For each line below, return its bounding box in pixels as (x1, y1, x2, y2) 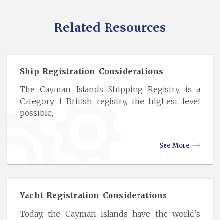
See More (159, 141, 191, 150)
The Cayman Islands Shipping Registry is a (20, 84, 200, 94)
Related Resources (54, 20, 166, 35)
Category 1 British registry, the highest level (20, 96, 200, 106)
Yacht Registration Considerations (20, 191, 167, 200)
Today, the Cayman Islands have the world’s (20, 209, 200, 219)
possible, (20, 108, 53, 118)
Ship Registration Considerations (20, 66, 164, 76)
